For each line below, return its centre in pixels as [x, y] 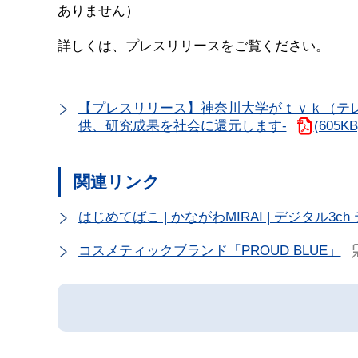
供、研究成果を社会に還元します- [182, 125]
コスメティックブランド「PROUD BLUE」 [209, 250]
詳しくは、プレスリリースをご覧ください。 [193, 46]
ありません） [98, 10]
